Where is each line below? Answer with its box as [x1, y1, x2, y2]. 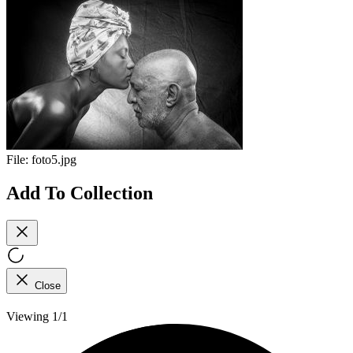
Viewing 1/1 [6, 309, 68, 323]
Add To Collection [6, 182, 153, 203]
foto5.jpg [32, 153, 76, 167]
